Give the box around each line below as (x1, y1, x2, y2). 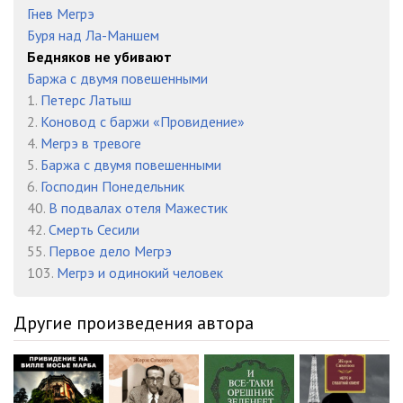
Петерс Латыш (40, 91, 131, 109)
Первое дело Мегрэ (49, 242, 172, 260)
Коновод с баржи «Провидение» (40, 112, 245, 130)
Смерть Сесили (49, 220, 139, 238)
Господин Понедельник (40, 177, 184, 195)
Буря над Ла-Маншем (27, 26, 159, 44)
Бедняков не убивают (27, 48, 172, 66)
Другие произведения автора (13, 311, 254, 335)
